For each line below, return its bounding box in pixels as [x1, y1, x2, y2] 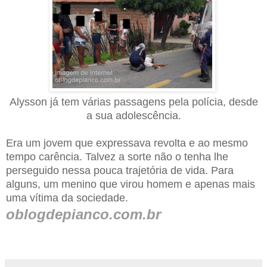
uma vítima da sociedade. [6, 192, 128, 204]
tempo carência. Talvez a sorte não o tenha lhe [6, 151, 228, 163]
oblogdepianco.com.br [6, 206, 161, 223]
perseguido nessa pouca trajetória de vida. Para [6, 164, 234, 177]
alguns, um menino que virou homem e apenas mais [6, 178, 255, 191]
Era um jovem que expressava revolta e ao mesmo [6, 137, 248, 150]
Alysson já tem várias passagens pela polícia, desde [9, 96, 258, 108]
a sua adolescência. [86, 110, 181, 122]
